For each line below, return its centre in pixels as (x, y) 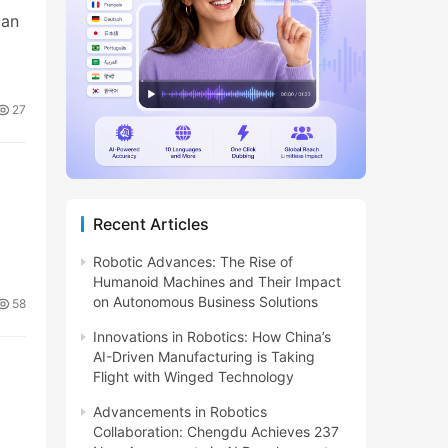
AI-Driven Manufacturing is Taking (204, 356)
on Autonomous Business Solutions (205, 301)
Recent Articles (151, 223)
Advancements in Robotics (180, 411)
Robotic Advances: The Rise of (193, 261)
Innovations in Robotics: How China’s (212, 336)
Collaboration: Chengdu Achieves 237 (216, 431)
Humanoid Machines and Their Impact (217, 281)
